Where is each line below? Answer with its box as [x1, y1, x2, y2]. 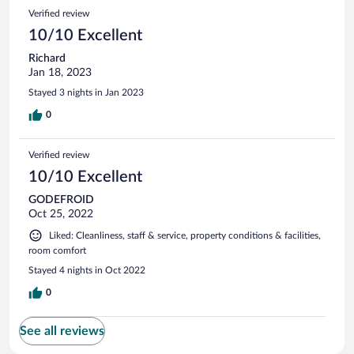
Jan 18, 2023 [28, 66, 92, 78]
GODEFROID [28, 194, 94, 205]
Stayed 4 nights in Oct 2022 [28, 265, 145, 275]
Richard [28, 52, 66, 64]
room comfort [28, 245, 86, 255]
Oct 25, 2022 [28, 208, 93, 220]
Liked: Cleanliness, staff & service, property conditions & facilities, [49, 230, 321, 240]
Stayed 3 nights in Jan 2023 [28, 87, 144, 97]
